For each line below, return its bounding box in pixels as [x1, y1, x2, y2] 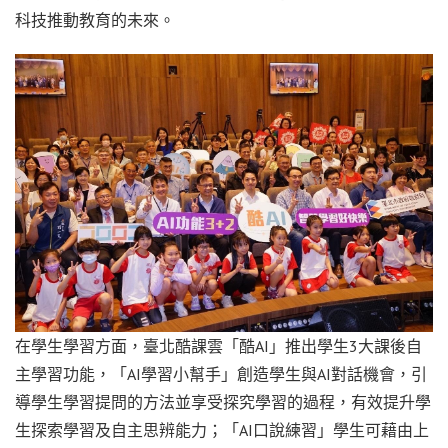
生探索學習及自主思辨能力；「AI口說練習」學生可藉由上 [15, 420, 429, 441]
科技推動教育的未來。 [15, 9, 175, 30]
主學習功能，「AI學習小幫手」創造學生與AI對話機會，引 [15, 364, 427, 385]
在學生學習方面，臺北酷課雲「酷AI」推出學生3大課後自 [15, 336, 422, 357]
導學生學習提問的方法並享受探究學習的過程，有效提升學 [15, 392, 431, 413]
